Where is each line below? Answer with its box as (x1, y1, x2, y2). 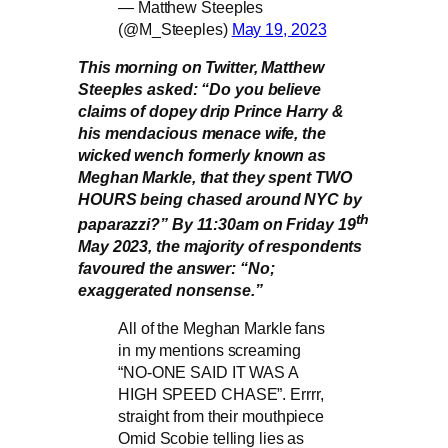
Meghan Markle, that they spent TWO (78, 168, 352, 187)
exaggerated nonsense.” (78, 280, 263, 299)
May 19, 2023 (231, 20, 327, 39)
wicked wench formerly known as (78, 146, 326, 165)
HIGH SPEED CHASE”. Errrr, (118, 384, 324, 403)
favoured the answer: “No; (78, 258, 275, 277)
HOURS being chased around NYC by (78, 190, 362, 209)
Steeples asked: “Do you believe (78, 80, 321, 99)
